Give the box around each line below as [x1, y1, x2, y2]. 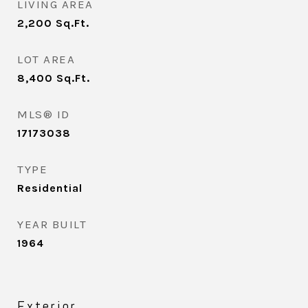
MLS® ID [17, 107, 70, 121]
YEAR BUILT [17, 217, 87, 231]
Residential [17, 181, 82, 195]
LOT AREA [17, 52, 75, 66]
